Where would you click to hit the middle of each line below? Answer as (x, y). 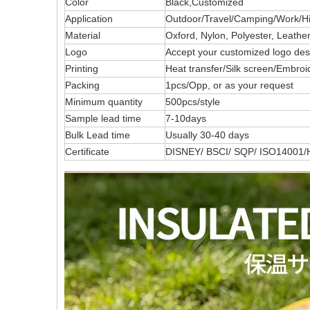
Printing (82, 69)
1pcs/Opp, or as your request (229, 85)
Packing (82, 85)
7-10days (186, 118)
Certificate (87, 152)
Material (83, 35)
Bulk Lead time (98, 135)
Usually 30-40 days (207, 135)
